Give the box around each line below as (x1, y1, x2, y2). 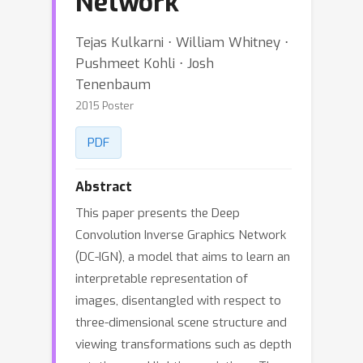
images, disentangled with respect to (75, 293, 281, 309)
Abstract (75, 178, 132, 195)
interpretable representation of (75, 271, 248, 287)
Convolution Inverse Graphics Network (75, 227, 286, 243)
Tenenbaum (75, 75, 151, 93)
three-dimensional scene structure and (75, 314, 287, 331)
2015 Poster (75, 99, 134, 113)
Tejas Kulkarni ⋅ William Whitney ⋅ (75, 33, 288, 51)
